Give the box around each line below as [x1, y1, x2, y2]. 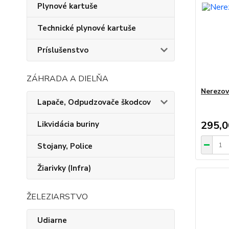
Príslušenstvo [37, 45, 88, 55]
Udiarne [37, 215, 67, 225]
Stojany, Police [37, 141, 93, 151]
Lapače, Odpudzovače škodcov [37, 97, 151, 107]
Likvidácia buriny [37, 119, 99, 129]
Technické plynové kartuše [37, 23, 136, 33]
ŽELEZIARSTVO [27, 191, 88, 202]
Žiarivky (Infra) [37, 163, 91, 173]
